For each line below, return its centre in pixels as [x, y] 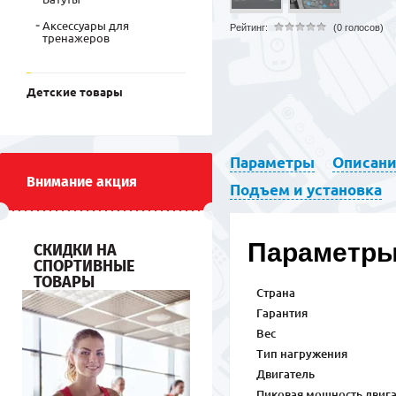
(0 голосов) [358, 27]
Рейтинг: [249, 27]
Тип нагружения [302, 354]
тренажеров [76, 38]
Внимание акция [82, 182]
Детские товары [75, 92]
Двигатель [286, 374]
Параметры [272, 162]
